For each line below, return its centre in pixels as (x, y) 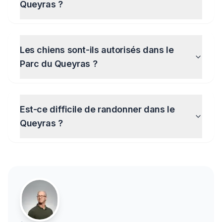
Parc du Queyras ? (59, 64)
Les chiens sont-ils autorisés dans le (97, 50)
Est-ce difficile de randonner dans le (97, 109)
